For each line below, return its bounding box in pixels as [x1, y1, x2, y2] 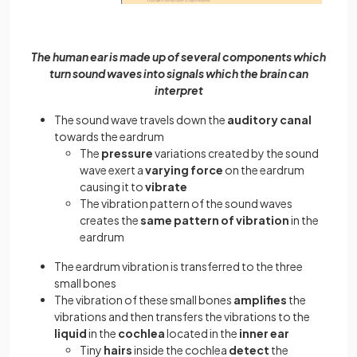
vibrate [145, 179, 187, 194]
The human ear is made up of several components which [31, 49, 326, 65]
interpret [154, 83, 203, 98]
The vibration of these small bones [54, 292, 233, 308]
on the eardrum [223, 163, 304, 178]
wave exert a [80, 163, 145, 178]
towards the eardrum [54, 129, 164, 144]
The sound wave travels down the [54, 112, 227, 127]
